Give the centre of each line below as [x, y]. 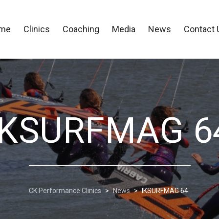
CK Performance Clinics [65, 191]
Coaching [81, 29]
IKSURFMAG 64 [165, 191]
